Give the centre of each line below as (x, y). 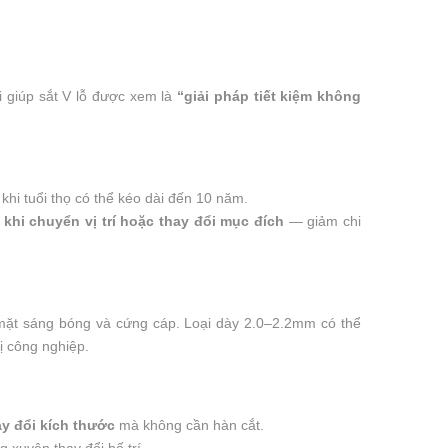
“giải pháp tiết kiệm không (269, 95)
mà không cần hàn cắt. (189, 424)
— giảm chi (323, 220)
